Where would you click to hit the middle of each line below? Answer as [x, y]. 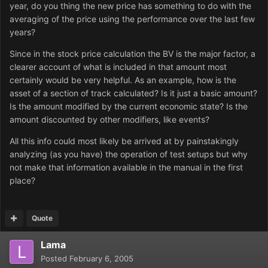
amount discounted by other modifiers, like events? [109, 120]
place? [22, 181]
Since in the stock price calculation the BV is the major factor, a [133, 54]
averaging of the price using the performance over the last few [132, 19]
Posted [55, 259]
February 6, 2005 [101, 259]
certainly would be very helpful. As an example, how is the [123, 80]
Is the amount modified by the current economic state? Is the [129, 106]
